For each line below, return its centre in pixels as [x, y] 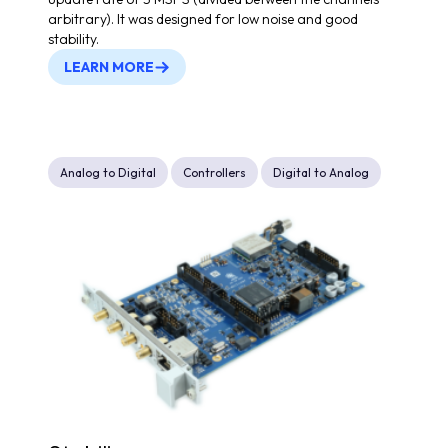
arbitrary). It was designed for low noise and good [203, 18]
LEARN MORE [109, 66]
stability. [73, 38]
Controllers [214, 172]
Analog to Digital [108, 172]
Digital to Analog [321, 172]
